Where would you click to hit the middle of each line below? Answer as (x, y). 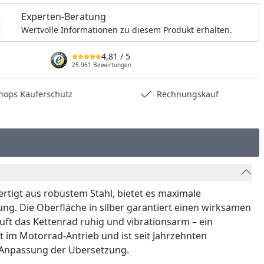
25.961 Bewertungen (101, 65)
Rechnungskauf (184, 94)
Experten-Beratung (64, 16)
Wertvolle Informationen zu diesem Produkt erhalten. (127, 29)
